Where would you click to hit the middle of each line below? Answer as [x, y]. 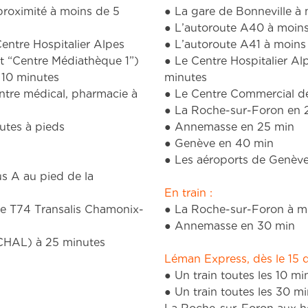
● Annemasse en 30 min [230, 188]
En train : [188, 155]
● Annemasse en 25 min [229, 89]
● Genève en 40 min [219, 105]
